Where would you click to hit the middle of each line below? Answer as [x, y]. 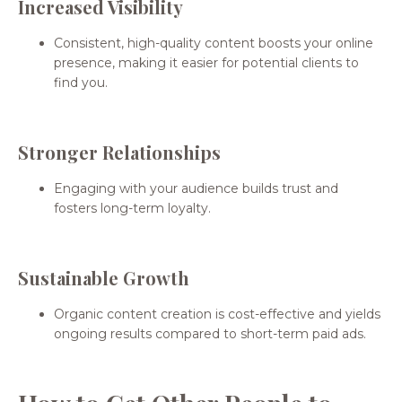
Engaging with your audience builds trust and [196, 188]
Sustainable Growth [104, 277]
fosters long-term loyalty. [132, 208]
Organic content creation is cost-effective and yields [217, 314]
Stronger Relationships [119, 152]
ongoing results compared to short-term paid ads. [210, 333]
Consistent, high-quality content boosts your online [214, 43]
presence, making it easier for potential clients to [206, 62]
